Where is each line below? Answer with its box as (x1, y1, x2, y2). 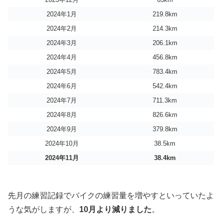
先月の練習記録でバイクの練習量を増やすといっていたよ (8, 191, 214, 200)
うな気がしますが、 (8, 205, 79, 214)
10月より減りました (79, 205, 152, 214)
